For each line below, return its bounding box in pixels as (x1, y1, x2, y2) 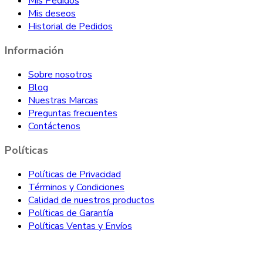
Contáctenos (28, 119, 80, 133)
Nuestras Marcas (28, 93, 98, 107)
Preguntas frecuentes (28, 106, 117, 120)
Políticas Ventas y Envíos (28, 219, 132, 232)
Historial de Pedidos (28, 19, 113, 33)
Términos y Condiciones (28, 180, 124, 194)
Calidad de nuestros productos (28, 193, 154, 207)
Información (5, 43, 63, 58)
